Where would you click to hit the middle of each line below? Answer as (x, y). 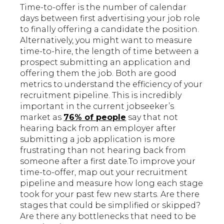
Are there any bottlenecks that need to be (108, 216)
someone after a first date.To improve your (108, 161)
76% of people (95, 117)
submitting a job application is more (98, 139)
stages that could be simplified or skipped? (110, 205)
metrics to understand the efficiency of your (111, 84)
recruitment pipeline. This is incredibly (101, 95)
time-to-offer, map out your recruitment (104, 172)
